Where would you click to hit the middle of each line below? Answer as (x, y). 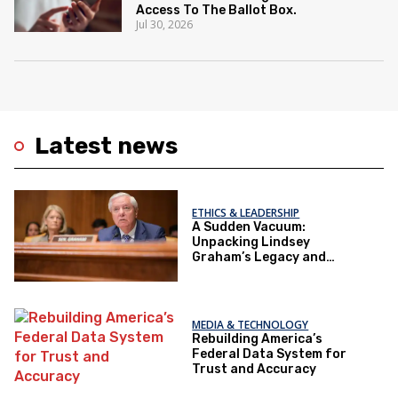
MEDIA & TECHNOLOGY (251, 324)
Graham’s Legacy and (259, 258)
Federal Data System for (270, 354)
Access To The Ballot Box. (217, 10)
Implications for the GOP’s (274, 273)
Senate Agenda (240, 288)
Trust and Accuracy (255, 369)
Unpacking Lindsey (251, 243)
